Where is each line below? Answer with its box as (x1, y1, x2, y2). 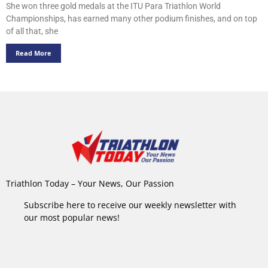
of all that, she (6, 26, 58, 36)
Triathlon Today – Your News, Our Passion (6, 178, 174, 190)
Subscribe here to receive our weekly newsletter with (24, 199, 236, 211)
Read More (16, 48, 51, 57)
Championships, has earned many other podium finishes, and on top (6, 13, 257, 23)
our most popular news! (24, 211, 120, 223)
